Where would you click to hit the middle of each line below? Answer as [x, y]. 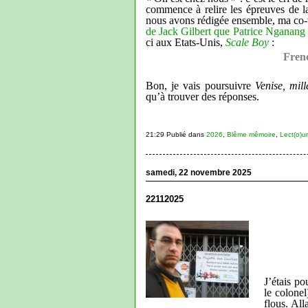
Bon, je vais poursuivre [200, 85]
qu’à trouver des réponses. [202, 96]
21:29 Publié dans [176, 134]
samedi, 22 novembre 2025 [198, 172]
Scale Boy [247, 42]
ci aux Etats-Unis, [185, 42]
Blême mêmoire [251, 134]
